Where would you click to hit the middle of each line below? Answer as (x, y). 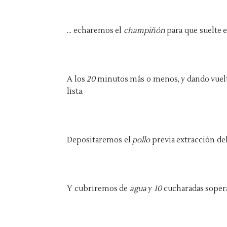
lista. (75, 91)
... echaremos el (95, 31)
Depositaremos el (100, 140)
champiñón (145, 31)
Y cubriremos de (98, 189)
